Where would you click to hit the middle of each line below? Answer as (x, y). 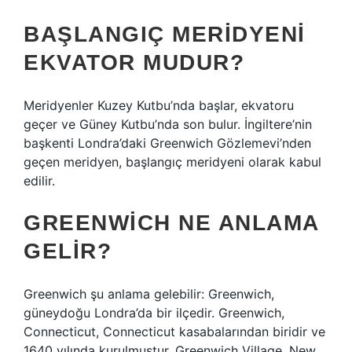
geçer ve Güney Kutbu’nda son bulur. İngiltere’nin (168, 124)
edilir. (39, 181)
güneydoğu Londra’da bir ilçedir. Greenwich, (154, 313)
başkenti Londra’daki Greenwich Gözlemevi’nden (167, 143)
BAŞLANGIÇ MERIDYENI (165, 34)
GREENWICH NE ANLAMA (171, 223)
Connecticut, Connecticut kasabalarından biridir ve (174, 332)
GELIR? (68, 251)
